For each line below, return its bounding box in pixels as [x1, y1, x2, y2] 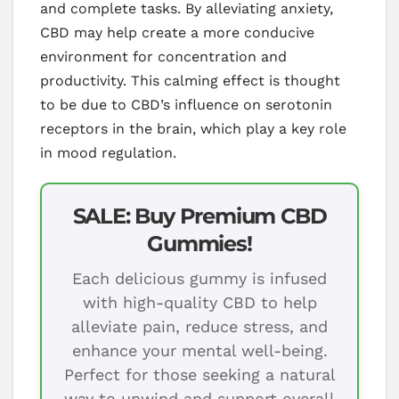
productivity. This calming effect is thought [40, 71, 340, 89]
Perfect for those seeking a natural [63, 364, 336, 384]
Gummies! [147, 230, 252, 256]
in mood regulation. [40, 143, 176, 161]
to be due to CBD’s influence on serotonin [40, 95, 332, 113]
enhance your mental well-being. [71, 340, 328, 360]
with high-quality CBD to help [82, 292, 317, 312]
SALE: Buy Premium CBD [72, 202, 327, 229]
